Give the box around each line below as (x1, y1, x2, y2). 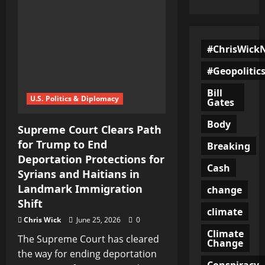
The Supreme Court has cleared (18, 232, 159, 245)
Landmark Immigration (18, 181, 143, 196)
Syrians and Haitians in (18, 166, 140, 181)
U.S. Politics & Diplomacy (30, 93, 119, 104)
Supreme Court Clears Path (18, 122, 161, 137)
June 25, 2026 (75, 214, 122, 225)
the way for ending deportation (18, 247, 157, 260)
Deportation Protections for (18, 151, 164, 166)
